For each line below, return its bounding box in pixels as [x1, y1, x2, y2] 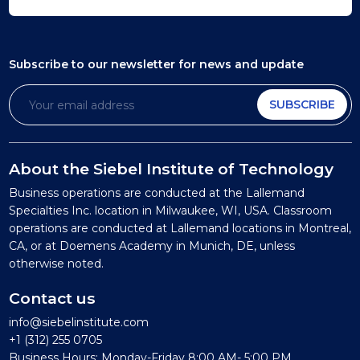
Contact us [8, 288, 96, 308]
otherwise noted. [8, 256, 104, 271]
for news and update [178, 57, 304, 72]
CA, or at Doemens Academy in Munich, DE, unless [8, 239, 295, 253]
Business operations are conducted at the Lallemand [8, 186, 305, 200]
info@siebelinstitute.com [8, 315, 149, 329]
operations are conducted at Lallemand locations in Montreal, [8, 221, 351, 235]
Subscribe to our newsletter [8, 57, 175, 72]
